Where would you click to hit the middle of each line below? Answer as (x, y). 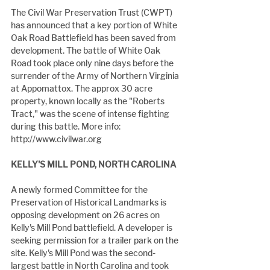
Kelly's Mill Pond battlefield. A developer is (93, 228)
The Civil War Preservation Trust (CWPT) (93, 13)
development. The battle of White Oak (86, 51)
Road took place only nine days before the (93, 63)
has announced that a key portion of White (95, 25)
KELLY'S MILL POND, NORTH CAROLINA (93, 165)
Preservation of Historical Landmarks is (89, 202)
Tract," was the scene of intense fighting (91, 114)
